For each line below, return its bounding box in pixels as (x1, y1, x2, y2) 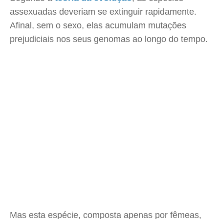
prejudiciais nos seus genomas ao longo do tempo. (10, 34, 208, 44)
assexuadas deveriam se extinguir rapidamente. (10, 7, 197, 17)
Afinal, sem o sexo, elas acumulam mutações (10, 21, 186, 30)
